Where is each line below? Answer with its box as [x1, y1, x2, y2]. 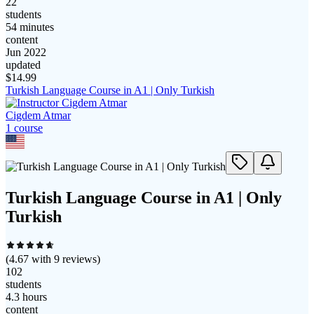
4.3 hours [6, 291, 47, 303]
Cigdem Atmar [6, 109, 71, 122]
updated [6, 59, 41, 71]
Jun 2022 [6, 46, 46, 59]
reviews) [60, 253, 100, 266]
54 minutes [6, 21, 54, 34]
